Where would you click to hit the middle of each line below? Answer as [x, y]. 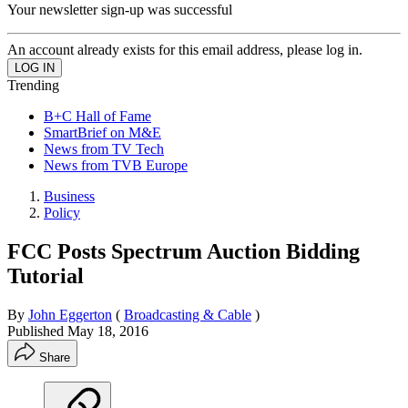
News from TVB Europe [116, 165]
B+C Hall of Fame [97, 116]
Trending [33, 85]
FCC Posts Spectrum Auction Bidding [184, 251]
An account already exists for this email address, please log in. [185, 49]
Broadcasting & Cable [188, 314]
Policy [62, 212]
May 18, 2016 [108, 331]
